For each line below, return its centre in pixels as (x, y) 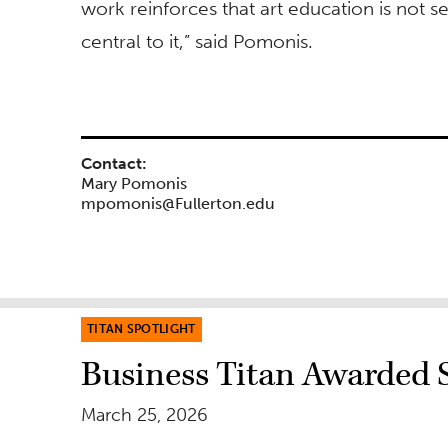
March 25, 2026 (144, 414)
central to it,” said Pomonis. (197, 42)
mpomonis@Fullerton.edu (178, 204)
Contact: (114, 164)
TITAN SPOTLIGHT (141, 329)
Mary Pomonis (134, 184)
